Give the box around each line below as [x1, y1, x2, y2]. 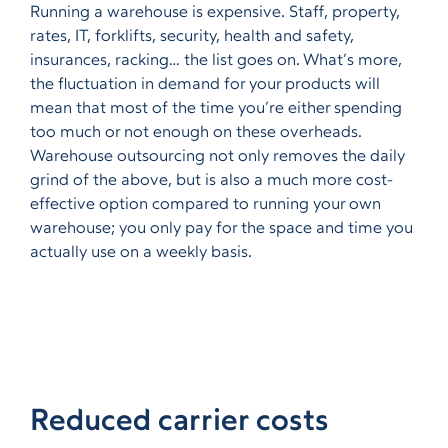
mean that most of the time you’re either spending [30, 101, 402, 117]
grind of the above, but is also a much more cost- [30, 173, 393, 189]
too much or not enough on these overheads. [30, 125, 362, 141]
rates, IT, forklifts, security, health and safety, [30, 29, 354, 45]
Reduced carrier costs [30, 407, 329, 438]
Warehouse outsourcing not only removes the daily [30, 149, 405, 165]
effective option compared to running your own [30, 197, 381, 213]
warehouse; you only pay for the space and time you [30, 221, 413, 237]
